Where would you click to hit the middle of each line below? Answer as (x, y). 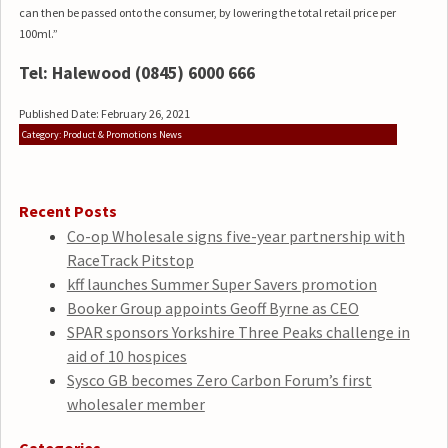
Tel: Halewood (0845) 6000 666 (136, 73)
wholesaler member (135, 403)
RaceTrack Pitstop (130, 259)
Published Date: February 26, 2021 (104, 113)
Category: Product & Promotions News (101, 134)
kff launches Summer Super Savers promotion (221, 283)
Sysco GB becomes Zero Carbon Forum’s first (219, 379)
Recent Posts (67, 210)
